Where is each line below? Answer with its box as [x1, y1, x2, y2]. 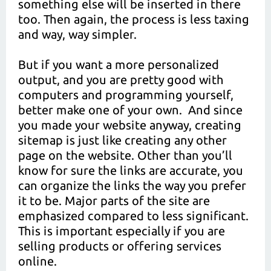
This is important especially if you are [18, 224, 225, 238]
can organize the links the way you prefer [18, 178, 246, 192]
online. [18, 254, 57, 268]
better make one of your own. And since [18, 103, 243, 117]
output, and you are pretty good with [18, 73, 224, 87]
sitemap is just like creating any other [18, 133, 227, 147]
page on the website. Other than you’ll [18, 148, 232, 162]
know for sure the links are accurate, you [18, 163, 243, 177]
